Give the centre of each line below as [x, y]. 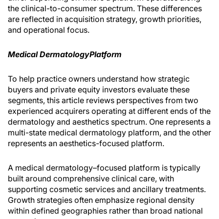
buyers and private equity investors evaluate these [99, 89]
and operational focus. [49, 30]
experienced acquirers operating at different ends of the [109, 111]
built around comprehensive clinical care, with [91, 178]
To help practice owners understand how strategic [99, 79]
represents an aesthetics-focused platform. [86, 143]
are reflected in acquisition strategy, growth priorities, [105, 19]
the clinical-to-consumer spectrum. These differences [105, 8]
